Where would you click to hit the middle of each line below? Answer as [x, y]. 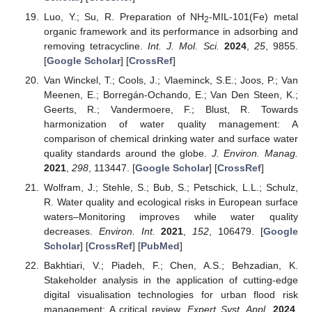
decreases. [71, 231]
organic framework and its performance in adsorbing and [171, 31]
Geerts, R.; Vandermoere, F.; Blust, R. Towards [171, 109]
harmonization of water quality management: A [171, 124]
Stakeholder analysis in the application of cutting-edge [171, 280]
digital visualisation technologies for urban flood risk [171, 295]
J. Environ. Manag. [255, 153]
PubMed [160, 246]
